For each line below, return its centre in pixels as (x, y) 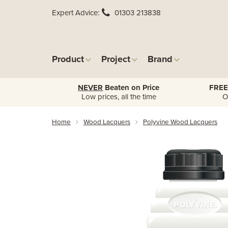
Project (116, 59)
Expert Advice (75, 13)
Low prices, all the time (119, 97)
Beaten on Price (131, 88)
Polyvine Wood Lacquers (180, 122)
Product (68, 59)
